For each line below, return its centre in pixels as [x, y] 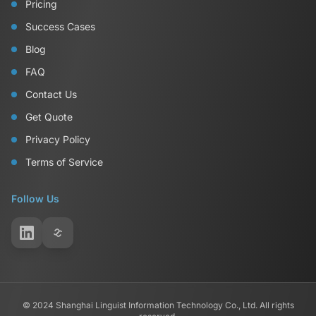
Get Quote [49, 117]
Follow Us [35, 199]
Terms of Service [64, 162]
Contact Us [51, 94]
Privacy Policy [58, 139]
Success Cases [60, 26]
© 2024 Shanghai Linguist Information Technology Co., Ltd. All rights [158, 305]
